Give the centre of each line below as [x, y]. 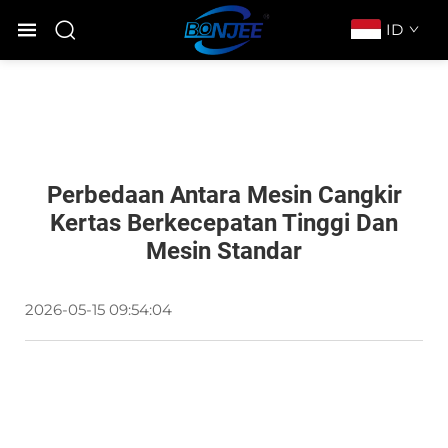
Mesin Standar [224, 251]
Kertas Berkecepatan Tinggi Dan [224, 223]
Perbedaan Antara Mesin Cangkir [224, 195]
